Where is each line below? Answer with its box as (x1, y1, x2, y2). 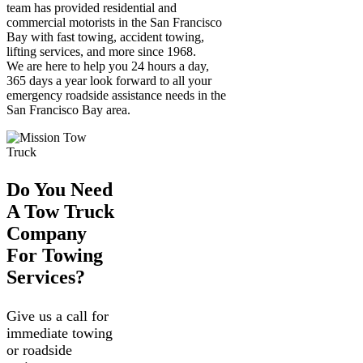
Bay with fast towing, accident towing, (6, 30, 204, 45)
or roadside (6, 342, 72, 359)
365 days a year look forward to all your (6, 74, 211, 88)
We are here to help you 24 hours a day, (6, 59, 209, 74)
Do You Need (6, 179, 113, 201)
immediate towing (6, 325, 113, 342)
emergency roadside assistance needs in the (6, 88, 226, 103)
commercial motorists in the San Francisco (6, 15, 222, 30)
